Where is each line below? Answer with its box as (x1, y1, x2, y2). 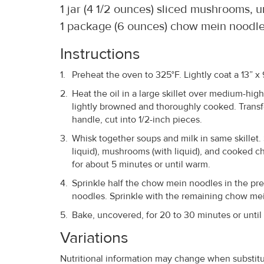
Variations (60, 228, 133, 248)
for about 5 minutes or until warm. (72, 159, 210, 170)
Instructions (60, 44, 144, 64)
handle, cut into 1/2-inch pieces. (72, 114, 202, 126)
